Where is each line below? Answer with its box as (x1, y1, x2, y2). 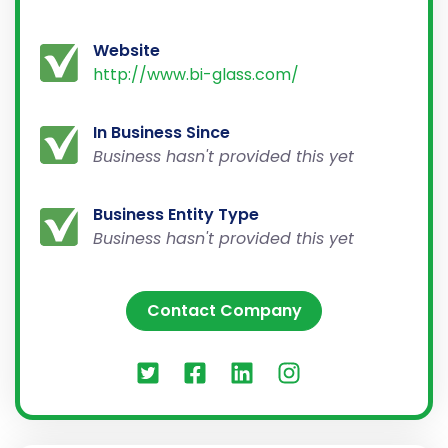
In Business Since (92, 120, 230, 144)
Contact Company (146, 298, 302, 322)
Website (92, 38, 160, 62)
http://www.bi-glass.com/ (92, 62, 299, 86)
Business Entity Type (92, 202, 259, 226)
